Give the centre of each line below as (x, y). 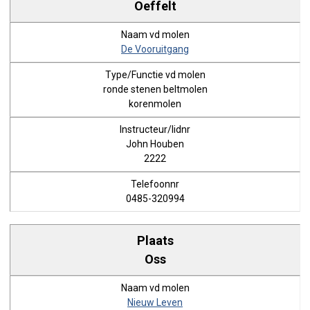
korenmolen (155, 104)
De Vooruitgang (155, 49)
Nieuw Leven (155, 302)
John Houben (155, 144)
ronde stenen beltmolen (155, 89)
